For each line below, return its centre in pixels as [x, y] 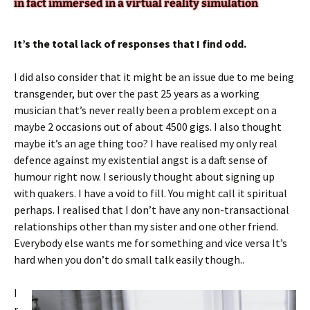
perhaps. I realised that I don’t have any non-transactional [152, 209]
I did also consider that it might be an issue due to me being [154, 76]
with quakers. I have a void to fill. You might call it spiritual [151, 193]
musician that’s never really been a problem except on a [145, 110]
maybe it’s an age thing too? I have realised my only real [146, 143]
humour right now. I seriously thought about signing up [144, 176]
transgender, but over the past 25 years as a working [137, 93]
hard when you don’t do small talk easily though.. [129, 259]
